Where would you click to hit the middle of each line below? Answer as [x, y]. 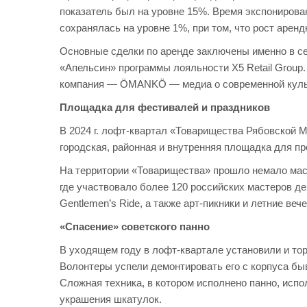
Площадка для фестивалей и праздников [165, 107]
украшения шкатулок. [111, 299]
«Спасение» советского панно [135, 226]
